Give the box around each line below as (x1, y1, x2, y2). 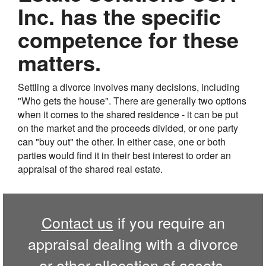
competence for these (18, 24, 239, 55)
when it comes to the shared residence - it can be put (18, 107, 238, 122)
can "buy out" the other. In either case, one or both (18, 135, 226, 149)
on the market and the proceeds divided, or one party (18, 121, 238, 135)
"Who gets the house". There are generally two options (18, 94, 246, 108)
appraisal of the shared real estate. (18, 162, 163, 176)
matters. (18, 47, 101, 78)
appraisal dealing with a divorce (28, 233, 238, 255)
